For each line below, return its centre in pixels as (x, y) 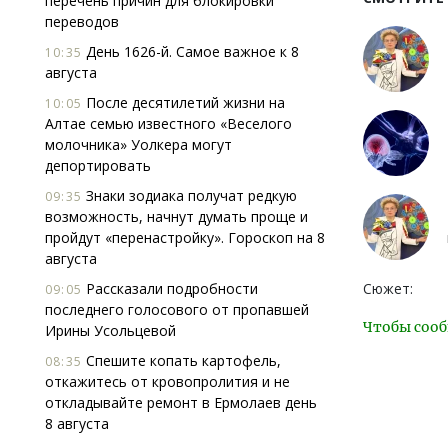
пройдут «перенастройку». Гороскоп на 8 (185, 237)
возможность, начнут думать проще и (176, 216)
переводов (82, 21)
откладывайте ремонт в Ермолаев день (181, 402)
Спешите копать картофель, (181, 360)
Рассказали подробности (170, 288)
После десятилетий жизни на (183, 102)
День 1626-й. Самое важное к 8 (190, 51)
